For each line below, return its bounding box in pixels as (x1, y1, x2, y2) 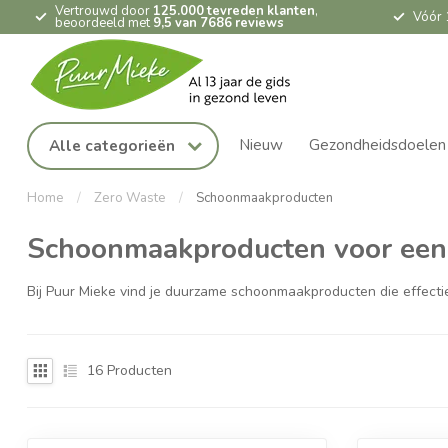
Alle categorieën (49, 135, 179, 157)
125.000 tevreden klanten (153, 2, 315, 20)
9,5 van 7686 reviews (153, 14, 284, 32)
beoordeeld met (55, 14, 153, 32)
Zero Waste (94, 189, 166, 208)
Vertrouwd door (55, 2, 153, 20)
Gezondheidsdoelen (309, 134, 446, 156)
